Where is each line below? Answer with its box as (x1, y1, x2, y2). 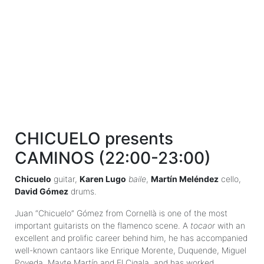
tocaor (190, 220, 215, 230)
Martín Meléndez (151, 173, 219, 184)
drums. (68, 186, 97, 196)
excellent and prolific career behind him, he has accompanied (15, 232, 247, 243)
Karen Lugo (80, 173, 126, 184)
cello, (219, 173, 241, 184)
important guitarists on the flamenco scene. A (15, 220, 190, 230)
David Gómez (15, 186, 68, 196)
